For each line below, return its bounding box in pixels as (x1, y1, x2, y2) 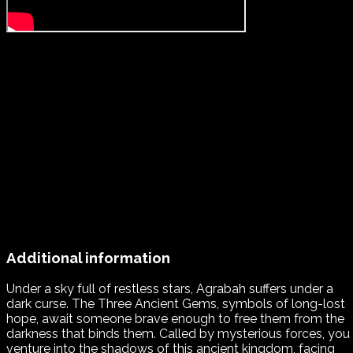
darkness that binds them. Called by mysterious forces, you (6, 325, 350, 341)
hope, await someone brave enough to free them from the (6, 310, 344, 326)
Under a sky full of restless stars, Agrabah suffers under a (6, 281, 333, 296)
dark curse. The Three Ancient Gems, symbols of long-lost (6, 295, 345, 311)
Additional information (6, 249, 170, 267)
